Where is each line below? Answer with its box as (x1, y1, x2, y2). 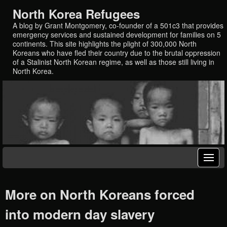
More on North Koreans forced (5, 185, 195, 204)
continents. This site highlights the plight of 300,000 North (13, 38, 197, 49)
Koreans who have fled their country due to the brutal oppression (13, 47, 220, 58)
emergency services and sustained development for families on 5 (13, 29, 221, 40)
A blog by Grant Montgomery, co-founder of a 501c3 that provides (13, 20, 223, 30)
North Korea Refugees (13, 5, 140, 22)
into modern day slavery (5, 205, 155, 224)
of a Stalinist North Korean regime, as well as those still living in (13, 56, 214, 67)
